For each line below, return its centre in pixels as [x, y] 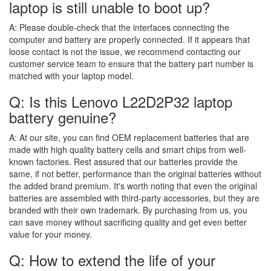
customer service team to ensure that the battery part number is [131, 63]
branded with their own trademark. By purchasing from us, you [128, 210]
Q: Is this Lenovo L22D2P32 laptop [121, 101]
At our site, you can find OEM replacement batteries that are [134, 137]
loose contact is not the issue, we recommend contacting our [125, 51]
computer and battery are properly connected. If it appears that [129, 39]
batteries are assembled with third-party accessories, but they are [134, 198]
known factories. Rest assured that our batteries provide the [123, 161]
